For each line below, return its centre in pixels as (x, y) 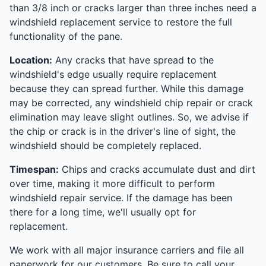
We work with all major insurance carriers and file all (127, 250)
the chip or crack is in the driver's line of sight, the (123, 131)
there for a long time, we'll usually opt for (103, 212)
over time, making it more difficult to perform (112, 183)
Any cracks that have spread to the (133, 60)
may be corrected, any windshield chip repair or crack (131, 102)
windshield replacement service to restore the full (121, 22)
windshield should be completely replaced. (105, 145)
